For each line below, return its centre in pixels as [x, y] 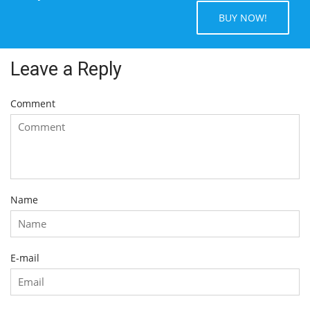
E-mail [25, 257]
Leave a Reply [66, 69]
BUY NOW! [243, 17]
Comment [33, 103]
